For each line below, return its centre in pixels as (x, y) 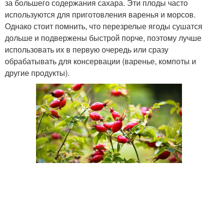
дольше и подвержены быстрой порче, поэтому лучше (103, 38)
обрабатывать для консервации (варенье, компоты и (100, 61)
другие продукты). (37, 73)
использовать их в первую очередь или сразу (87, 49)
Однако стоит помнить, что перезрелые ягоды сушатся (104, 26)
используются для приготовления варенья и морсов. (100, 14)
